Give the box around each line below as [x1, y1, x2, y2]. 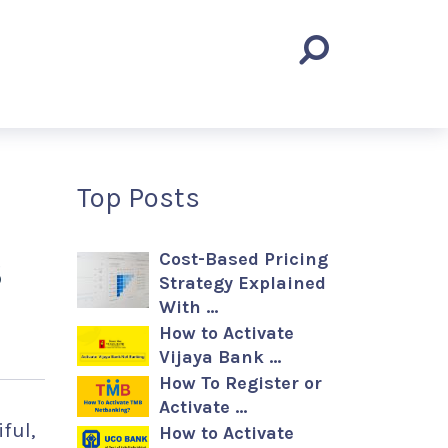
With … [159, 296, 218, 318]
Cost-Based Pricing [159, 248, 328, 270]
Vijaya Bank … [159, 346, 281, 368]
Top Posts [77, 181, 200, 214]
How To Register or [159, 372, 322, 394]
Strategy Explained [159, 272, 326, 294]
